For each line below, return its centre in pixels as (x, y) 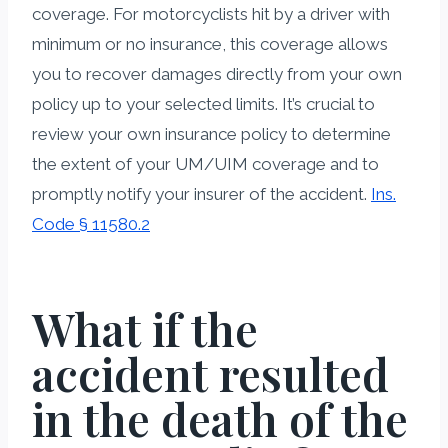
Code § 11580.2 (91, 223)
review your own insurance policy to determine (211, 133)
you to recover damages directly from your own (217, 73)
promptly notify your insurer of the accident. (201, 193)
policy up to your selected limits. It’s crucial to (203, 103)
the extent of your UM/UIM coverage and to (205, 163)
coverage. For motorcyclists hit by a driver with (211, 13)
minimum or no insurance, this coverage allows (210, 43)
